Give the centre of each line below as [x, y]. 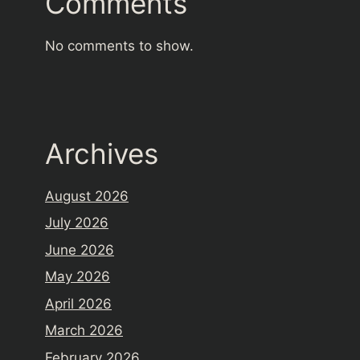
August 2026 [87, 196]
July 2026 [77, 223]
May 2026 [78, 276]
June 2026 [80, 250]
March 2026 [84, 330]
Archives [102, 153]
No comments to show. [119, 45]
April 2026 [78, 303]
